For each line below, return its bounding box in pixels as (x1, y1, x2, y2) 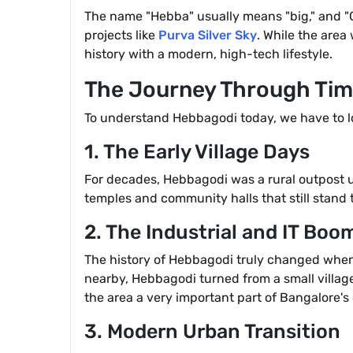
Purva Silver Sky (158, 28, 257, 43)
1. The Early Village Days (84, 140, 310, 163)
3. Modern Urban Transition (84, 320, 340, 343)
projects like (84, 28, 158, 43)
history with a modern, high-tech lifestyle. (84, 46, 333, 61)
